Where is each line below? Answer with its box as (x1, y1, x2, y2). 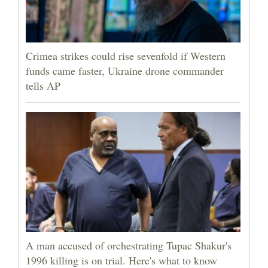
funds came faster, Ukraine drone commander (26, 63, 224, 78)
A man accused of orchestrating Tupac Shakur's (26, 237, 232, 252)
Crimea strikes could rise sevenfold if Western (26, 48, 226, 63)
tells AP (26, 78, 60, 93)
